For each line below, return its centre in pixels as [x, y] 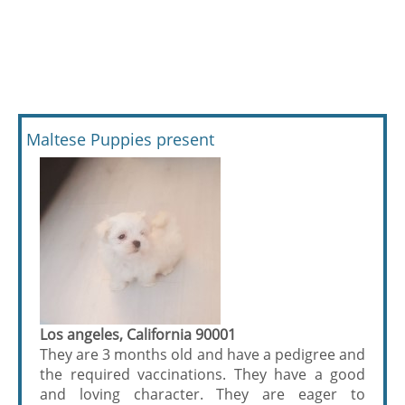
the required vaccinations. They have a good [202, 374]
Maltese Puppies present [120, 139]
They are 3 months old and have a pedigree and [202, 354]
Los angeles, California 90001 [138, 334]
